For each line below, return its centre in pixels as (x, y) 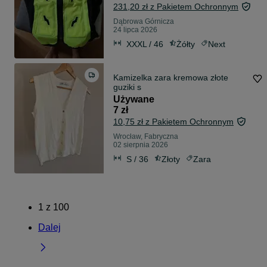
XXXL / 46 (145, 44)
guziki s (127, 87)
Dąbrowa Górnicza (144, 22)
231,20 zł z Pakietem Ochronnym (176, 7)
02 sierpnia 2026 (141, 145)
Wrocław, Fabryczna (146, 137)
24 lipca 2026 (135, 30)
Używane (134, 100)
